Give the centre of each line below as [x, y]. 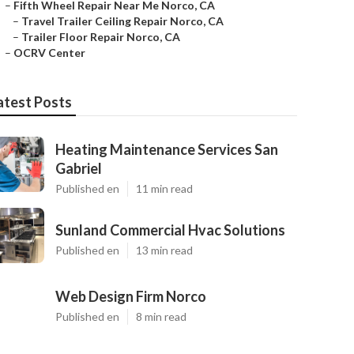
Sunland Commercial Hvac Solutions [170, 230]
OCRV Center [49, 53]
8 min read [161, 316]
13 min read [164, 250]
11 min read [164, 188]
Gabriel [79, 168]
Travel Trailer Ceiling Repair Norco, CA [122, 21]
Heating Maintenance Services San [167, 149]
